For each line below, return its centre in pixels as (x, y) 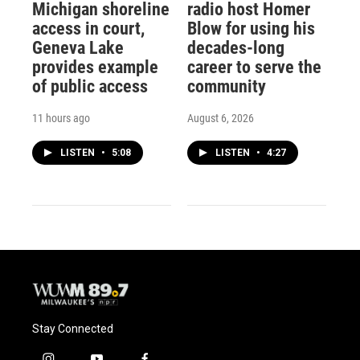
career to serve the (254, 67)
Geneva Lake (78, 48)
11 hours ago (61, 119)
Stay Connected (73, 328)
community (226, 87)
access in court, (88, 29)
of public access (90, 87)
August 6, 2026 (220, 119)
